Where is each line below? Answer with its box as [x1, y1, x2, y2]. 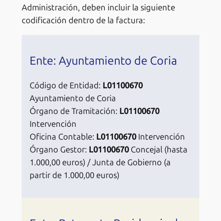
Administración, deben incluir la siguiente [21, 2, 175, 13]
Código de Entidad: [29, 80, 103, 91]
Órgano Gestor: [29, 145, 89, 155]
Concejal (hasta [128, 145, 187, 155]
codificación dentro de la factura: [21, 15, 145, 26]
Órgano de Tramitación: [29, 106, 119, 116]
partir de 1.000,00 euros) [29, 170, 119, 181]
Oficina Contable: [29, 132, 96, 142]
